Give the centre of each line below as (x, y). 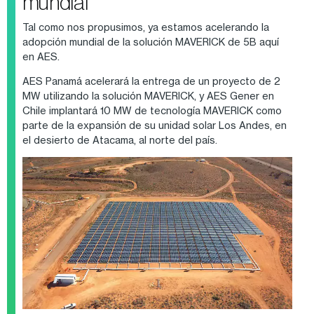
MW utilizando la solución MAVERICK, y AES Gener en (148, 96)
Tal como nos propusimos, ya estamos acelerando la (145, 27)
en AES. (42, 57)
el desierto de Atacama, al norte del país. (121, 140)
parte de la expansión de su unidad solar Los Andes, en (154, 125)
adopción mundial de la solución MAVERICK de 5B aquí (150, 42)
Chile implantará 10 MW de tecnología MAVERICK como (152, 111)
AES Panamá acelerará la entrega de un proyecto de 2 (151, 81)
